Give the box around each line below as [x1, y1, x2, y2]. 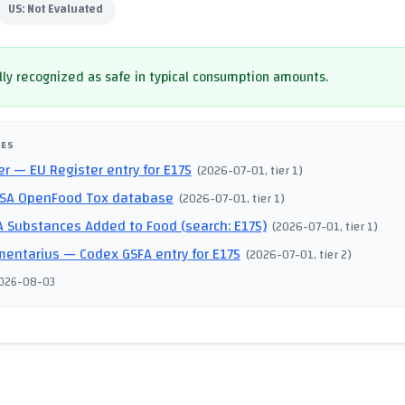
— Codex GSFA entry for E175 [59, 240, 240, 268]
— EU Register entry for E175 [9, 156, 192, 184]
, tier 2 [314, 243, 348, 267]
